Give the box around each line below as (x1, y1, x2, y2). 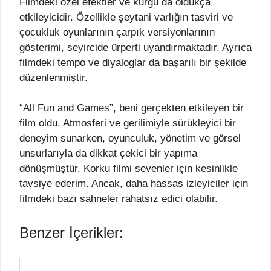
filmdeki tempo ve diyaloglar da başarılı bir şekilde (19, 56, 246, 68)
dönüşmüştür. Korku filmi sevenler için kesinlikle (19, 163, 238, 175)
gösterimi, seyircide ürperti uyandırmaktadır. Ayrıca (19, 41, 252, 53)
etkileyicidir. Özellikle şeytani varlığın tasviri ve (19, 11, 233, 23)
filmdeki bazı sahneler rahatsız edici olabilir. (19, 193, 218, 205)
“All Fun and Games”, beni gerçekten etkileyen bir (19, 102, 244, 114)
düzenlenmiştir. (19, 71, 88, 83)
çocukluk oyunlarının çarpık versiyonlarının (19, 26, 215, 38)
